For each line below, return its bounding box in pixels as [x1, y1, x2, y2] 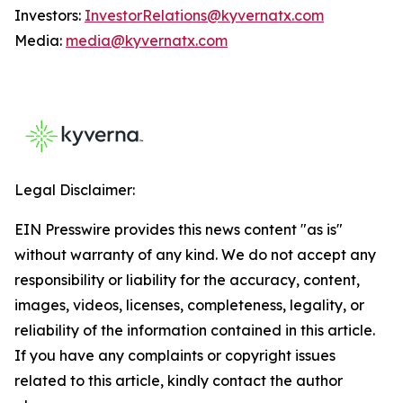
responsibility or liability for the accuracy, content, [14, 271, 360, 289]
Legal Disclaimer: [14, 181, 135, 199]
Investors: [14, 6, 85, 24]
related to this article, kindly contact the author [14, 372, 343, 390]
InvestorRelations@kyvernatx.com [85, 6, 324, 24]
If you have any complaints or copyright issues [14, 346, 336, 364]
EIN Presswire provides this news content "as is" [14, 220, 343, 238]
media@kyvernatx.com [66, 31, 228, 49]
